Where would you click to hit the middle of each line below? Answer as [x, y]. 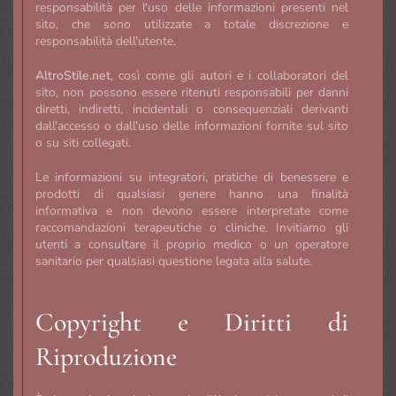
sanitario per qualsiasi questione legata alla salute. [174, 261]
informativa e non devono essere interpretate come [192, 210]
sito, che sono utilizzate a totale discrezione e [192, 24]
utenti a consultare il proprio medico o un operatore [192, 244]
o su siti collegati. [83, 142]
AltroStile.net [73, 75]
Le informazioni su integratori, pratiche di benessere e [192, 177]
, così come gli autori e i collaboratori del [229, 75]
